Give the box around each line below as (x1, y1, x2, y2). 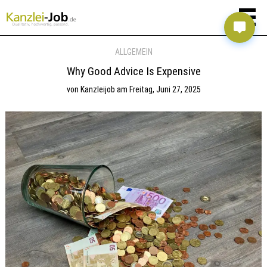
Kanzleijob (80, 84, 115, 94)
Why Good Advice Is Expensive (66, 64, 201, 78)
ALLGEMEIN (114, 46, 153, 57)
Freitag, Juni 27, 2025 (129, 84, 201, 94)
